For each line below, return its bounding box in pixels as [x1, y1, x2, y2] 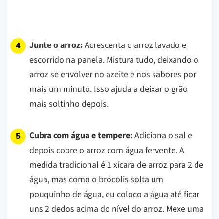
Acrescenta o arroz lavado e [83, 39, 186, 51]
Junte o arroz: [29, 39, 83, 51]
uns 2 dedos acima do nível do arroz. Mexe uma [29, 202, 204, 215]
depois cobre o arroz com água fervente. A [29, 144, 184, 156]
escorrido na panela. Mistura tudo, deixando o [29, 53, 198, 66]
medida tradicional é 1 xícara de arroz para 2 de [29, 158, 203, 171]
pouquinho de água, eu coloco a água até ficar [29, 188, 199, 200]
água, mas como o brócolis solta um [29, 173, 163, 186]
